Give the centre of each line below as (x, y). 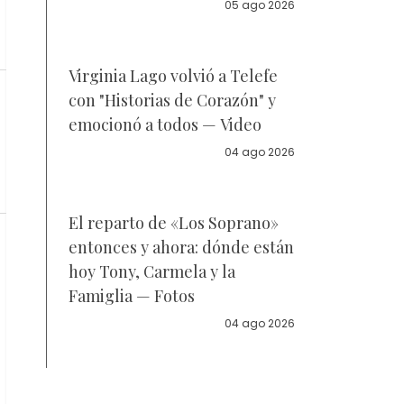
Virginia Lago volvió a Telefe (173, 76)
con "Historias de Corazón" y (172, 100)
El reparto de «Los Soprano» (174, 223)
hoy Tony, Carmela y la (152, 271)
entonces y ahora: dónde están (181, 247)
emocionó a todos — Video (165, 124)
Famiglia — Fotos (132, 296)
